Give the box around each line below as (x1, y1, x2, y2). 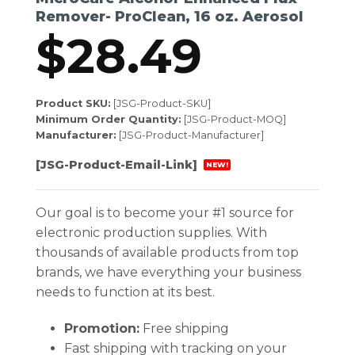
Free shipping (139, 320, 229, 336)
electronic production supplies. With (36, 224, 267, 240)
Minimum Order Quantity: (36, 113, 181, 125)
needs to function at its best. (36, 284, 215, 300)
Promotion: (63, 320, 139, 336)
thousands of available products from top (36, 244, 299, 260)
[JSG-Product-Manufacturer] (116, 128, 264, 141)
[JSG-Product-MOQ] (181, 113, 286, 125)
